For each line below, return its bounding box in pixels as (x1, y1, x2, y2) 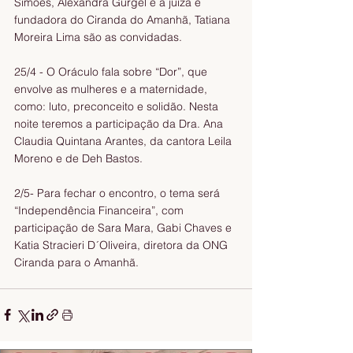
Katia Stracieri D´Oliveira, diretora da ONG (14, 237, 231, 252)
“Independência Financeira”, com (14, 203, 187, 217)
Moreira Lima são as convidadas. (14, 29, 185, 44)
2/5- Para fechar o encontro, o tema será (14, 185, 223, 200)
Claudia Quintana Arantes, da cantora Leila (14, 133, 235, 148)
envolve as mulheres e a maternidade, (14, 81, 210, 96)
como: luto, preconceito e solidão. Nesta (14, 98, 221, 113)
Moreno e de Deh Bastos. (14, 150, 146, 165)
